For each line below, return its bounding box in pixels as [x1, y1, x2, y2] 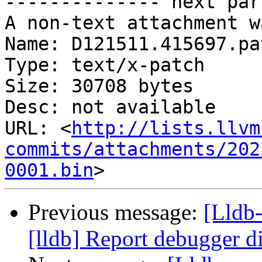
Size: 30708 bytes [5, 75, 194, 97]
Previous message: [28, 199, 204, 225]
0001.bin [5, 160, 94, 181]
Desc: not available [5, 96, 216, 118]
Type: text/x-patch [5, 54, 205, 76]
